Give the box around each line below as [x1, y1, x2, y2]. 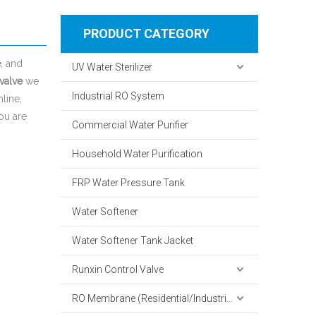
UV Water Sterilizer [72, 61, 152, 73]
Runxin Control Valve [72, 264, 164, 275]
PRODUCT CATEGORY [83, 26, 209, 41]
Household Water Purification [72, 148, 202, 159]
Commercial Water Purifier [72, 119, 188, 130]
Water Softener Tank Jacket [72, 235, 193, 246]
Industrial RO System [72, 90, 164, 102]
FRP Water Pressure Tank [72, 177, 185, 188]
